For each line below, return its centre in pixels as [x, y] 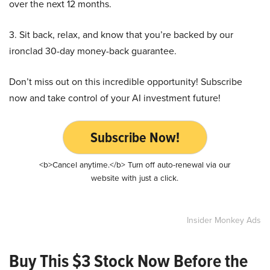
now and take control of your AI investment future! [115, 98]
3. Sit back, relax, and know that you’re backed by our [121, 34]
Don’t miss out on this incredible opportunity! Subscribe [126, 81]
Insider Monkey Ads [224, 220]
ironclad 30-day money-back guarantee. [93, 51]
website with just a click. [135, 177]
